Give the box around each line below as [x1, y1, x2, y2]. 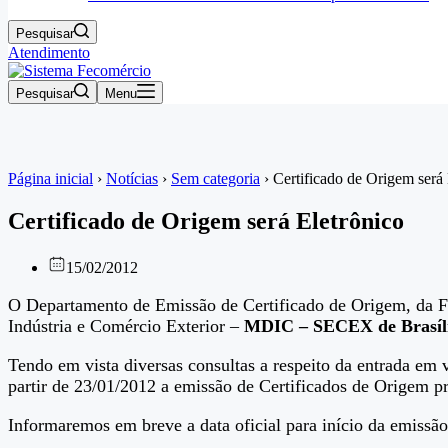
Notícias [106, 170, 158, 187]
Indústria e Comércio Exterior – [8, 315, 244, 336]
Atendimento [8, 44, 90, 61]
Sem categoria [171, 170, 260, 187]
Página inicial [8, 170, 93, 187]
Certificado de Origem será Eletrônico [8, 207, 404, 234]
